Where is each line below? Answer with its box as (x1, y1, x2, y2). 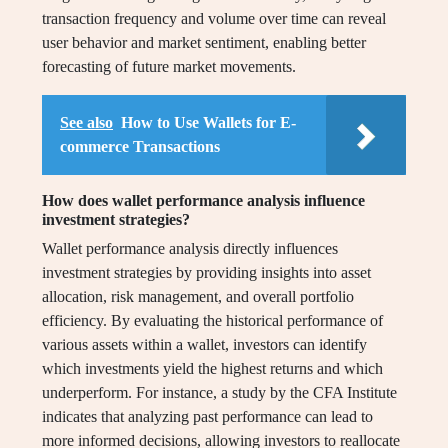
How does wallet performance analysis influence (42, 192, 365, 210)
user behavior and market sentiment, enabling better (42, 34, 366, 52)
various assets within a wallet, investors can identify (42, 336, 367, 354)
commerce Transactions (60, 138, 220, 156)
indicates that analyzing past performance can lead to (42, 408, 373, 426)
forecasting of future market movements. (42, 58, 296, 76)
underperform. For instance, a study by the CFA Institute (42, 384, 397, 402)
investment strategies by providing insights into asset (42, 264, 371, 282)
